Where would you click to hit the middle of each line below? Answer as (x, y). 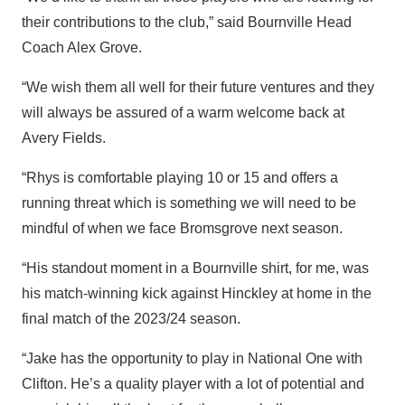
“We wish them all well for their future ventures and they (198, 87)
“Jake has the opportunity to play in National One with (192, 358)
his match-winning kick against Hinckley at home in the (197, 293)
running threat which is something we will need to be (189, 202)
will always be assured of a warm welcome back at (183, 112)
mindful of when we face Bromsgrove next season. (182, 228)
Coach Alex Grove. (82, 47)
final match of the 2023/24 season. (131, 318)
